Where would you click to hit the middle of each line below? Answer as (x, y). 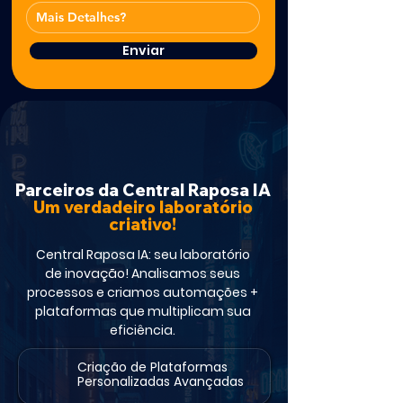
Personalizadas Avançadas (162, 381)
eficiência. (143, 330)
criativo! (143, 224)
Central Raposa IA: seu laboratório (143, 255)
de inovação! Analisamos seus (143, 273)
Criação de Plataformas (154, 367)
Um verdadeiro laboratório (143, 207)
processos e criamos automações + (143, 292)
